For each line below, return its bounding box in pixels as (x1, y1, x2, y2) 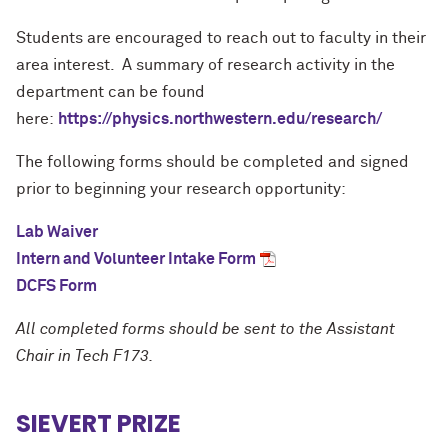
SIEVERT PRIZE (16, 407, 181, 440)
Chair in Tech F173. (16, 348, 154, 364)
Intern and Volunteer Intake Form (16, 251, 256, 267)
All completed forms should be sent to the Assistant (16, 321, 395, 337)
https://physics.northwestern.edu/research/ (58, 111, 382, 127)
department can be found (16, 84, 205, 100)
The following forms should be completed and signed (16, 154, 409, 170)
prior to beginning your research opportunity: (16, 181, 346, 197)
